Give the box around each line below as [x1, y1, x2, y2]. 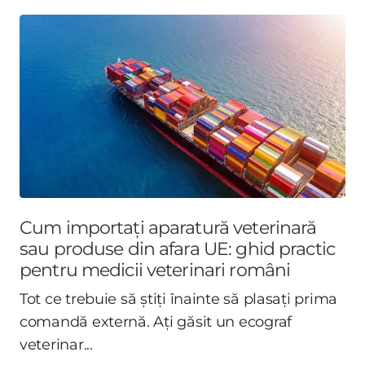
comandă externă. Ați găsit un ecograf [20, 312, 292, 331]
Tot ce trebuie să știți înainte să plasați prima [20, 289, 338, 308]
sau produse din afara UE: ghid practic [20, 237, 335, 259]
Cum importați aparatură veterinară [20, 216, 317, 238]
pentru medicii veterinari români [20, 258, 291, 280]
